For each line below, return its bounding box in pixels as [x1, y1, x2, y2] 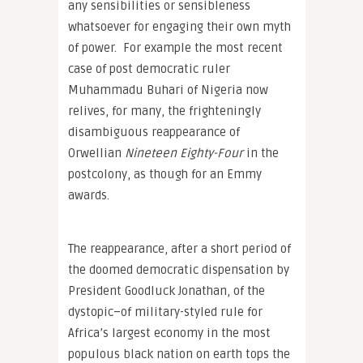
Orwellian [68, 145, 125, 160]
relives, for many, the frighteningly [68, 103, 261, 118]
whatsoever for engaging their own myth [68, 19, 291, 34]
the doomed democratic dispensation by [68, 262, 289, 277]
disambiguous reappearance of [68, 124, 240, 139]
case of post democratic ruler [68, 61, 230, 76]
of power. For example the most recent [68, 40, 283, 55]
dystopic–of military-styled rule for [68, 304, 263, 319]
